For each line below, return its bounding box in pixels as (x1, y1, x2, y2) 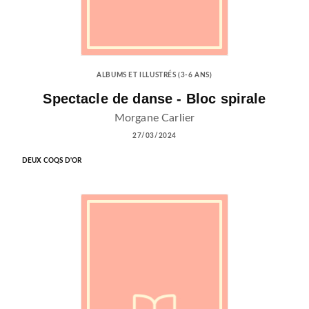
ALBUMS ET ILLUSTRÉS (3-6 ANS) (97, 72, 212, 79)
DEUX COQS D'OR (22, 157, 82, 164)
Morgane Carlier (114, 112, 195, 123)
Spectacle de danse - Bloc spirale (43, 91, 266, 107)
